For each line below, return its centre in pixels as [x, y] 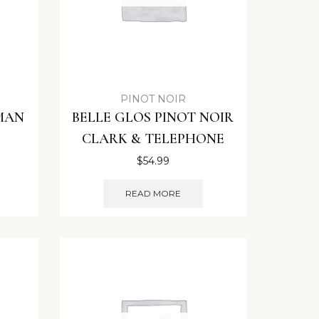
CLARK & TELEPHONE [153, 139]
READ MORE [153, 193]
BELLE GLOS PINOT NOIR [153, 118]
